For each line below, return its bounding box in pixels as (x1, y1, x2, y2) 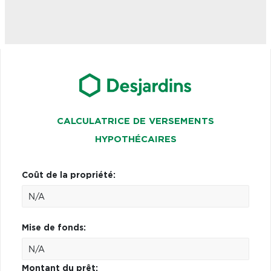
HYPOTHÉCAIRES (94, 134, 177, 144)
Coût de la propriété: (22, 171, 116, 180)
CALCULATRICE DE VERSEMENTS (57, 116, 214, 126)
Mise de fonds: (22, 223, 86, 232)
